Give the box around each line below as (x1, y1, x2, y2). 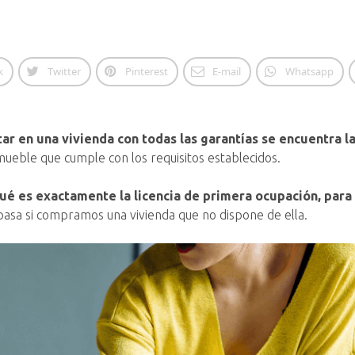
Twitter (47, 64, 81, 78)
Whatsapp (284, 64, 334, 78)
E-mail (212, 64, 241, 78)
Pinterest (124, 64, 168, 78)
